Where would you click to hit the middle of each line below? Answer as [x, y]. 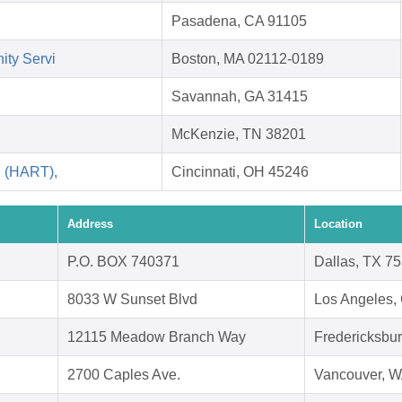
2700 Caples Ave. [124, 375]
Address [90, 224]
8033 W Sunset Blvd [132, 300]
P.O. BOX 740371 [123, 262]
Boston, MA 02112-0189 [248, 59]
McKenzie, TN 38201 [239, 135]
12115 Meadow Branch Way [157, 337]
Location [338, 224]
